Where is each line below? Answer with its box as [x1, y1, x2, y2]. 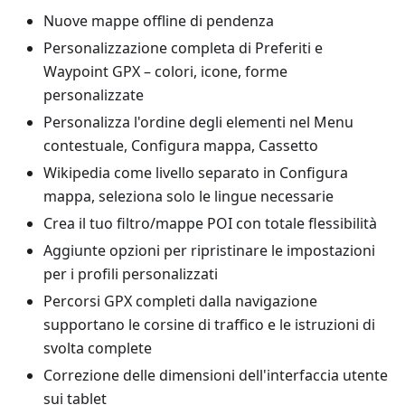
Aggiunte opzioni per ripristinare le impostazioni [43, 240, 375, 260]
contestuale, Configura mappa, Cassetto [43, 136, 318, 155]
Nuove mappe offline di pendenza [43, 11, 274, 31]
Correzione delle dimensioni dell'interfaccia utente [43, 365, 388, 385]
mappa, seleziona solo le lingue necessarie [43, 186, 334, 206]
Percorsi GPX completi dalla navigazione [43, 291, 317, 311]
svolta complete [43, 338, 152, 358]
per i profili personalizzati [43, 264, 218, 284]
